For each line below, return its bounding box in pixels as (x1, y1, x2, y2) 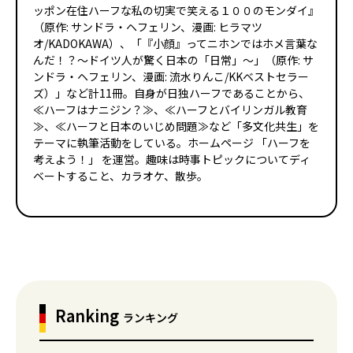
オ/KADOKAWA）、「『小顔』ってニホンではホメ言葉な (33, 35, 318, 52)
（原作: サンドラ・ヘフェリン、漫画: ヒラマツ (33, 19, 262, 35)
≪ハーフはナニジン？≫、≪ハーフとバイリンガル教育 (33, 102, 307, 118)
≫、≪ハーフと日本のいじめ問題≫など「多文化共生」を (33, 118, 319, 135)
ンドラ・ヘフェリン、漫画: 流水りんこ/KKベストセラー (33, 69, 309, 85)
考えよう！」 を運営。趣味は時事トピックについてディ (33, 151, 310, 168)
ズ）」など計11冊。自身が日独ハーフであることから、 (33, 85, 310, 102)
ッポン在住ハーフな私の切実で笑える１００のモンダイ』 (33, 2, 319, 19)
